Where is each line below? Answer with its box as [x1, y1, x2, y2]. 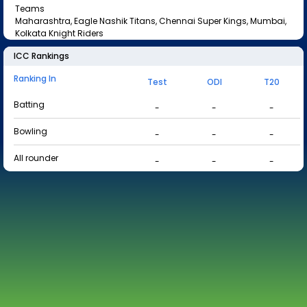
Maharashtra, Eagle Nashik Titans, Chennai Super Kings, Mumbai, [15, 15, 286, 27]
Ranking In [14, 73, 56, 84]
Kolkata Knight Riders [15, 27, 103, 39]
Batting [14, 99, 45, 110]
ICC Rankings [14, 50, 69, 62]
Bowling [14, 125, 47, 137]
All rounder [14, 152, 58, 164]
